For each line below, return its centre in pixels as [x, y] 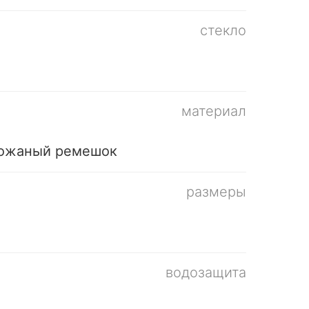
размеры [216, 191]
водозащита [206, 272]
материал [213, 111]
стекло [223, 30]
